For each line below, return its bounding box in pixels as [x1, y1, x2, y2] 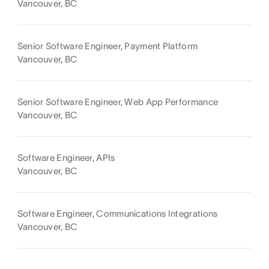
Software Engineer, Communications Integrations [17, 208, 218, 219]
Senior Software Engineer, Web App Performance [17, 96, 219, 107]
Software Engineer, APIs [17, 152, 115, 163]
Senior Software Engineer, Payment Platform [17, 40, 198, 51]
